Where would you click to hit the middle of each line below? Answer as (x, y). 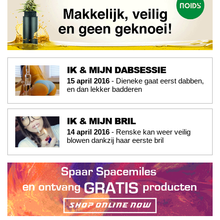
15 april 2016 (88, 81)
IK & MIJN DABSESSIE (116, 70)
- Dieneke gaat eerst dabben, (157, 81)
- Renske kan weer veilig (150, 132)
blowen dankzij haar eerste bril (115, 140)
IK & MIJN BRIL (101, 121)
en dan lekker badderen (104, 89)
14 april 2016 (88, 132)
